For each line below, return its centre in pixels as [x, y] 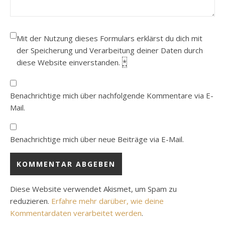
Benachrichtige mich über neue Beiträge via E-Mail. [97, 139]
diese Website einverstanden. [69, 63]
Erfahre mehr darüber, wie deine [107, 201]
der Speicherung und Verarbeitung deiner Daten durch [110, 50]
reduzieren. [31, 201]
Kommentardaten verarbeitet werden [76, 213]
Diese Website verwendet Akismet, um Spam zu [93, 189]
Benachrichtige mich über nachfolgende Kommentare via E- [112, 96]
